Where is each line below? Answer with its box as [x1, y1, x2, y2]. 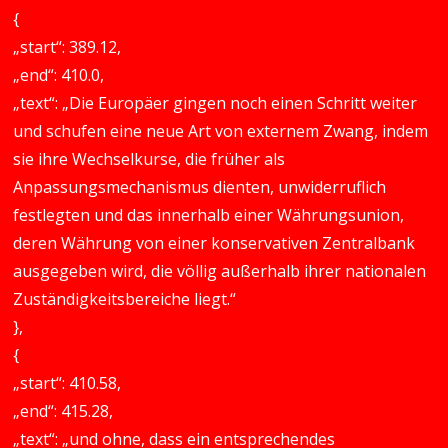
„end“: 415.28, [13, 400, 114, 422]
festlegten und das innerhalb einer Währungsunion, [13, 204, 405, 226]
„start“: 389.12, [13, 36, 122, 58]
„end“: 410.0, [13, 64, 105, 86]
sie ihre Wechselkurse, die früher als [13, 148, 286, 170]
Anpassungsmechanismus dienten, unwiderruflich [13, 176, 387, 198]
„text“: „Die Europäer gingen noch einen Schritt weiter [13, 92, 418, 114]
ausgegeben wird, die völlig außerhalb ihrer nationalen [13, 260, 427, 282]
